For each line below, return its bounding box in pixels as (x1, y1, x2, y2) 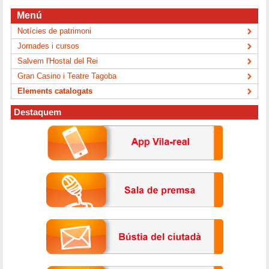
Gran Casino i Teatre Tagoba (17, 71, 117, 80)
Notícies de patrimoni (17, 26, 92, 35)
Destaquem (14, 107, 62, 117)
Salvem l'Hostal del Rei (17, 56, 98, 65)
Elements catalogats (17, 86, 93, 95)
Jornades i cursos (17, 41, 80, 50)
